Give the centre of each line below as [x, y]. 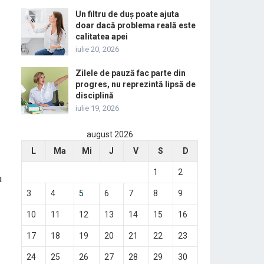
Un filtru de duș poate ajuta [127, 14]
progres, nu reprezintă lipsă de [136, 84]
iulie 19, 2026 [97, 108]
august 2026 [110, 134]
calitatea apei [102, 37]
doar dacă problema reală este [136, 25]
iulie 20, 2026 [97, 49]
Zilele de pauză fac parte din [131, 73]
